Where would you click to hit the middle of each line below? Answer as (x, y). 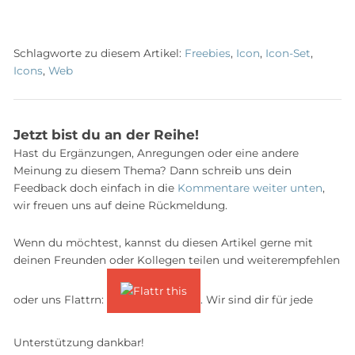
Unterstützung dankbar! (79, 342)
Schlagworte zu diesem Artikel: (99, 53)
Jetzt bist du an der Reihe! (106, 135)
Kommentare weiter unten (250, 187)
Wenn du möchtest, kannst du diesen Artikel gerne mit (163, 243)
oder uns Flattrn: (60, 300)
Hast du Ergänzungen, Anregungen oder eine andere (156, 153)
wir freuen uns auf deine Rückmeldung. (120, 205)
